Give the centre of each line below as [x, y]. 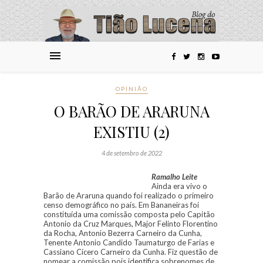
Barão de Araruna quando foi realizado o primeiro [129, 196]
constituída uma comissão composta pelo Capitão [129, 215]
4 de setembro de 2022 [131, 153]
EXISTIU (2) [131, 132]
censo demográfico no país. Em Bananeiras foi [121, 205]
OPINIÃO [131, 89]
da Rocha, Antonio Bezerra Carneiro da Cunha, [123, 233]
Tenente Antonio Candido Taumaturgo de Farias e [129, 243]
